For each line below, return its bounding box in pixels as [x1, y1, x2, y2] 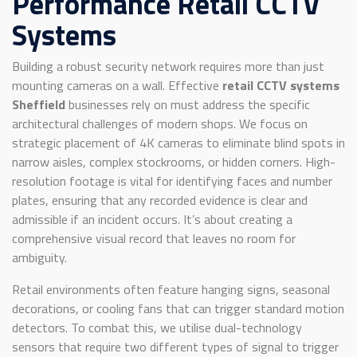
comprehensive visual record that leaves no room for [12, 229, 296, 249]
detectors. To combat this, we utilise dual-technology [12, 318, 302, 338]
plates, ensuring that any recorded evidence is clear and [12, 190, 308, 210]
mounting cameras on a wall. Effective [12, 76, 222, 96]
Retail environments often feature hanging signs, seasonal [12, 280, 330, 300]
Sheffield [12, 95, 65, 115]
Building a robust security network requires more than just [12, 57, 324, 76]
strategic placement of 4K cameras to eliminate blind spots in [12, 133, 345, 153]
